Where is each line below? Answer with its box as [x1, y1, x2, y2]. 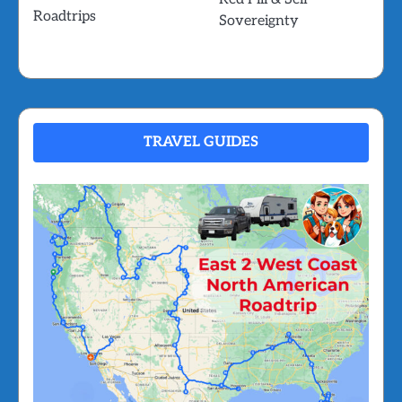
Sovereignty [219, 13, 299, 31]
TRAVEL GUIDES [144, 134, 258, 152]
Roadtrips [33, 8, 96, 26]
